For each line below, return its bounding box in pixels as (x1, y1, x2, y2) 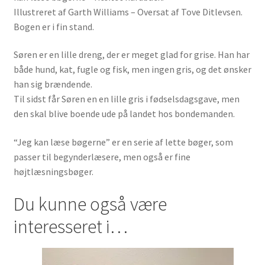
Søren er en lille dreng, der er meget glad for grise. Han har (13, 49, 250, 61)
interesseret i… (13, 214, 128, 238)
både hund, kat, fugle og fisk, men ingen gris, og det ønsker (13, 63, 251, 76)
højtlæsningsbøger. (13, 166, 93, 178)
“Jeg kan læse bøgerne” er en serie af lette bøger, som (13, 136, 233, 148)
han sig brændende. (13, 78, 92, 91)
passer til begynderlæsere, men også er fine (13, 151, 190, 163)
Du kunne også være (13, 192, 167, 216)
